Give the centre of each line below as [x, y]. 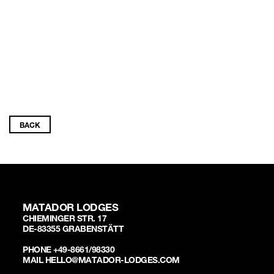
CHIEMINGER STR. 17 [65, 219]
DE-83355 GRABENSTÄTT [73, 230]
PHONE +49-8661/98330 [69, 250]
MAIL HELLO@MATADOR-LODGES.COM [101, 261]
